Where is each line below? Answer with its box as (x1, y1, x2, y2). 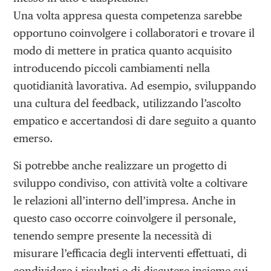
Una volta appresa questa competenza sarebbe (13, 9, 243, 22)
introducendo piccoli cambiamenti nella (13, 62, 211, 75)
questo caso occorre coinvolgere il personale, (13, 211, 237, 224)
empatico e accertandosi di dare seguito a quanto (13, 114, 256, 128)
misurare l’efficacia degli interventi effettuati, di (13, 246, 247, 260)
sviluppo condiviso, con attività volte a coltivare (13, 176, 248, 189)
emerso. (13, 132, 53, 145)
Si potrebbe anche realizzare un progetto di (13, 158, 227, 172)
